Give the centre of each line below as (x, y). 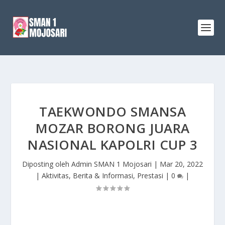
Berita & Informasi (103, 176)
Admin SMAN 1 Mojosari (111, 164)
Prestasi (150, 176)
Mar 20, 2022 (181, 164)
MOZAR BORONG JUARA (113, 128)
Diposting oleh (47, 164)
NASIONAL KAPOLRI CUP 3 (113, 145)
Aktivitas (55, 176)
